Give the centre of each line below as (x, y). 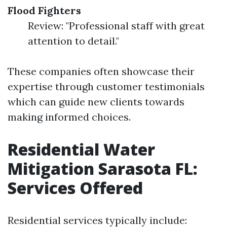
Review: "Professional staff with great (116, 26)
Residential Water (81, 149)
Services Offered (75, 188)
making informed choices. (69, 117)
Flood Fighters (44, 10)
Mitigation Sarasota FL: (103, 168)
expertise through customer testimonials (106, 86)
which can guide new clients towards (96, 102)
